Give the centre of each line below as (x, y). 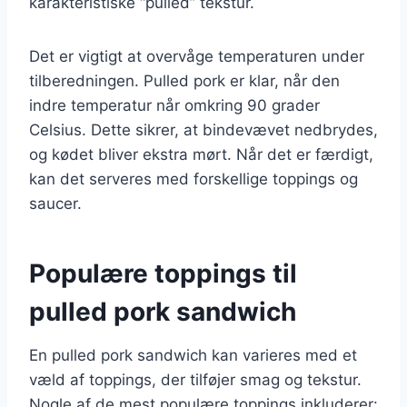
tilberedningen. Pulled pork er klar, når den (184, 80)
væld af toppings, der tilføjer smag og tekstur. (195, 379)
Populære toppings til (163, 273)
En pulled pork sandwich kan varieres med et (193, 355)
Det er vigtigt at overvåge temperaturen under (197, 56)
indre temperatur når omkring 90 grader (174, 105)
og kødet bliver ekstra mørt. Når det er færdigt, (201, 154)
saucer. (55, 203)
